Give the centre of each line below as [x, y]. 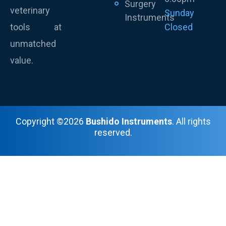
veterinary [30, 10]
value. [22, 60]
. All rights [191, 122]
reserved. [113, 133]
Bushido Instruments [129, 122]
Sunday [179, 13]
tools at [36, 27]
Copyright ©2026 [50, 122]
